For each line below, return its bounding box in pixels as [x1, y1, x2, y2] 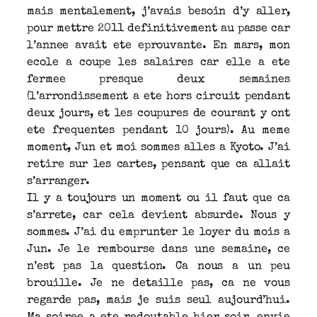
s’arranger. [27, 175, 90, 188]
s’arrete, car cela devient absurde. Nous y [27, 209, 290, 221]
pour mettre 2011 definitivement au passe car [27, 23, 290, 35]
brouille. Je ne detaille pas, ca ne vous [27, 277, 290, 289]
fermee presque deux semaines [27, 74, 290, 86]
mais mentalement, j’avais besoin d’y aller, [27, 6, 290, 18]
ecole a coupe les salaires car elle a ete [27, 57, 290, 69]
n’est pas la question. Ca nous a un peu [27, 260, 290, 272]
